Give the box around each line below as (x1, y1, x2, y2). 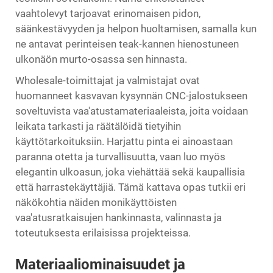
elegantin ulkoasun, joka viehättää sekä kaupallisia (15, 165, 245, 178)
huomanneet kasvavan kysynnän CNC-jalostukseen (15, 89, 247, 102)
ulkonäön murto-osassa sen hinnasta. (15, 52, 187, 65)
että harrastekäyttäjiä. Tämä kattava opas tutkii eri (15, 180, 246, 193)
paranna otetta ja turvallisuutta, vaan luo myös (15, 150, 225, 163)
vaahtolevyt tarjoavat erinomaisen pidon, (15, 7, 200, 19)
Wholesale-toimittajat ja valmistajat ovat (15, 74, 200, 87)
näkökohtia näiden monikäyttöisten (15, 196, 177, 208)
